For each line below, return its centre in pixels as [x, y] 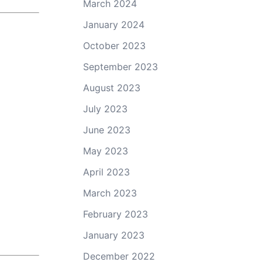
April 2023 [106, 172]
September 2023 [120, 66]
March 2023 [110, 193]
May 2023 [106, 151]
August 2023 [112, 87]
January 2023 [114, 235]
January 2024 [114, 24]
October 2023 [114, 45]
